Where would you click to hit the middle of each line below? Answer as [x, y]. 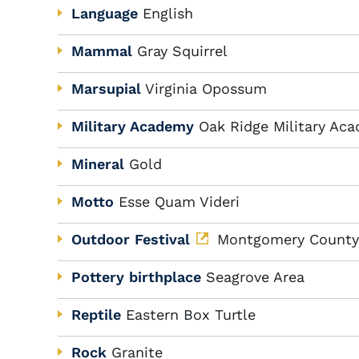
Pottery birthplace [136, 277]
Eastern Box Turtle [191, 315]
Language [105, 13]
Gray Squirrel [182, 51]
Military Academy [133, 126]
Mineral [98, 164]
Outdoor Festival [131, 239]
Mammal [102, 51]
